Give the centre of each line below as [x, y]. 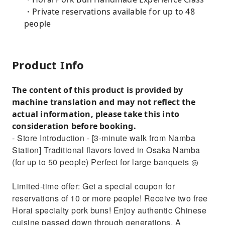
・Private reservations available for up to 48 [109, 12]
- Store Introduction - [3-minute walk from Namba [104, 138]
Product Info [48, 65]
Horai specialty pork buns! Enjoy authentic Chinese [109, 210]
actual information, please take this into [96, 114]
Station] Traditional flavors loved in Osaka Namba [106, 150]
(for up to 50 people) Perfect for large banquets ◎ [105, 162]
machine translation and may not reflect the [104, 102]
